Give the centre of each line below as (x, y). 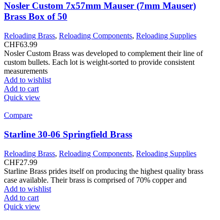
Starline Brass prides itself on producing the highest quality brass (104, 171)
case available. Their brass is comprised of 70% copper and (95, 180)
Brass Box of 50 (36, 17)
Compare (18, 115)
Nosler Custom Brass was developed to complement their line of (103, 54)
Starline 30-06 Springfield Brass (68, 134)
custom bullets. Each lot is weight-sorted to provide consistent (99, 62)
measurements (26, 71)
